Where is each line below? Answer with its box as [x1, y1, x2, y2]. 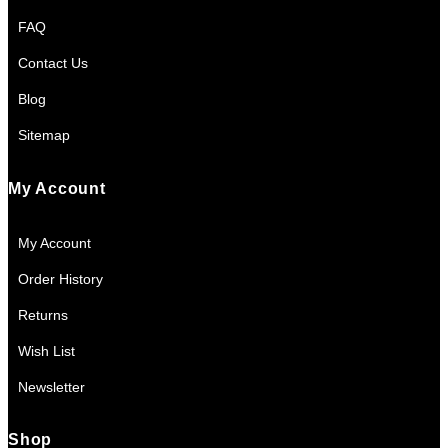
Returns [18, 306, 68, 323]
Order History [18, 270, 103, 287]
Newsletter [18, 378, 85, 395]
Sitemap [18, 127, 70, 144]
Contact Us [18, 55, 88, 72]
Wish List [18, 342, 75, 359]
